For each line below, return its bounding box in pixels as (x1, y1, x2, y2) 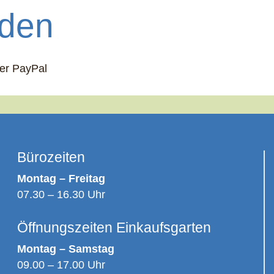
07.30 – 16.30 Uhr (17, 188, 105, 201)
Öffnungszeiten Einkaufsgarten (17, 219, 211, 235)
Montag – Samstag (17, 242, 114, 255)
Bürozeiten (17, 149, 85, 165)
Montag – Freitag (17, 172, 105, 185)
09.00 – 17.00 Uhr (17, 258, 105, 271)
